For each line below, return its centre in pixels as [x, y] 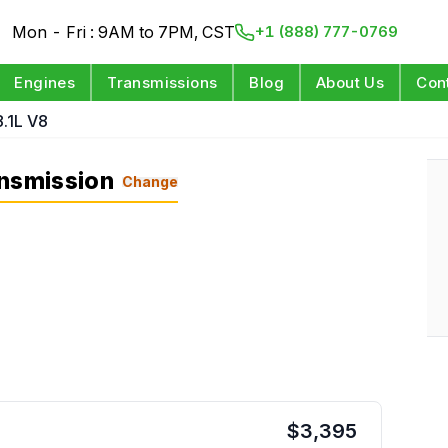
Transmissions [162, 82]
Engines [45, 82]
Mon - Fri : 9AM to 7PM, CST [124, 32]
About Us [350, 82]
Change [149, 181]
